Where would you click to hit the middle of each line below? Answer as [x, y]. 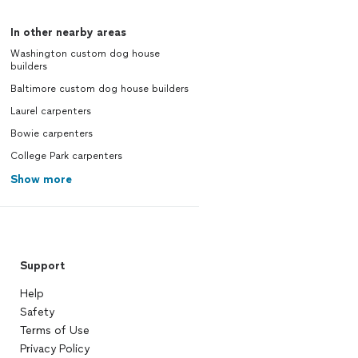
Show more [41, 179]
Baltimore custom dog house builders [99, 89]
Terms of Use [54, 330]
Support [42, 266]
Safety [37, 312]
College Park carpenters [66, 156]
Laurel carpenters [50, 111]
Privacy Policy [54, 349]
